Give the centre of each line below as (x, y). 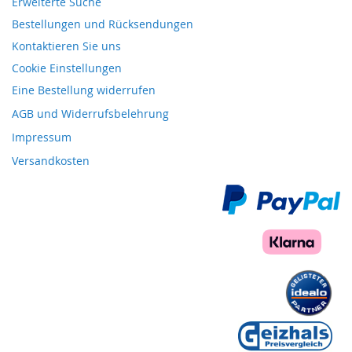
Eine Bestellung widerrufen (84, 90)
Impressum (42, 137)
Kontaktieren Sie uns (66, 46)
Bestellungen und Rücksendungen (103, 24)
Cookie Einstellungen (67, 68)
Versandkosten (51, 161)
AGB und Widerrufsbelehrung (90, 114)
